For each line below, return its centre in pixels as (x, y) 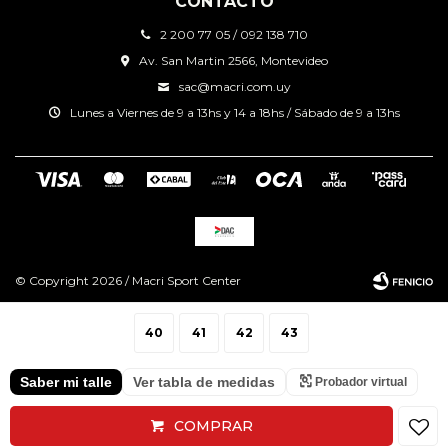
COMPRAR (213, 426)
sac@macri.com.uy (234, 87)
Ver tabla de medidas (204, 382)
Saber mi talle (66, 382)
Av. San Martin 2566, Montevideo (233, 61)
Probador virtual (361, 382)
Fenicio (398, 416)
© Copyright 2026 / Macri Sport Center (128, 281)
